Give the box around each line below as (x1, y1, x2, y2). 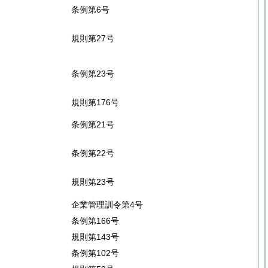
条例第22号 (71, 148, 114, 158)
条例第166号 (71, 216, 119, 226)
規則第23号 (71, 177, 114, 187)
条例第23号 (71, 69, 114, 78)
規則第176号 (71, 98, 119, 107)
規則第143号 (71, 232, 119, 242)
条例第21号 (71, 120, 114, 129)
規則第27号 (71, 33, 114, 43)
